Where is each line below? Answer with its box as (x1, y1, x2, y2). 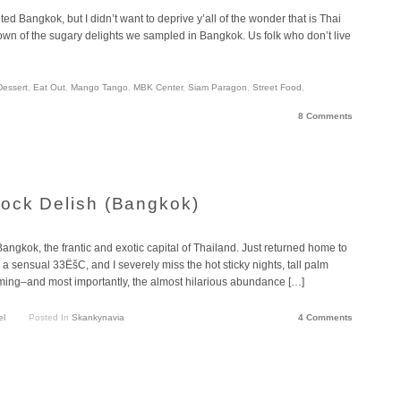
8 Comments (298, 111, 353, 122)
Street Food (252, 82, 302, 93)
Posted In (28, 311, 72, 322)
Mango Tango (71, 82, 128, 93)
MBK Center (133, 82, 183, 93)
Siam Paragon (188, 82, 247, 93)
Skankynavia (71, 311, 124, 322)
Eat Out (33, 82, 65, 93)
